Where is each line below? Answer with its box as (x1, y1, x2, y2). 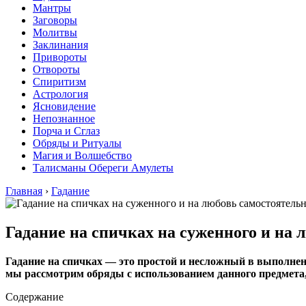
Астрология (33, 88, 88, 100)
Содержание (5, 290, 64, 303)
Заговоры (33, 14, 77, 26)
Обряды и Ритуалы (33, 137, 122, 149)
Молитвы (33, 27, 77, 38)
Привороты (33, 51, 87, 63)
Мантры (33, 2, 71, 14)
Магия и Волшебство (33, 150, 132, 161)
